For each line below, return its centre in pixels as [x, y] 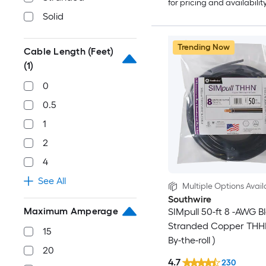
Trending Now [203, 47]
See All [52, 180]
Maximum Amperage [71, 211]
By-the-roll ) [191, 240]
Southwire [189, 199]
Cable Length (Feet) [69, 51]
